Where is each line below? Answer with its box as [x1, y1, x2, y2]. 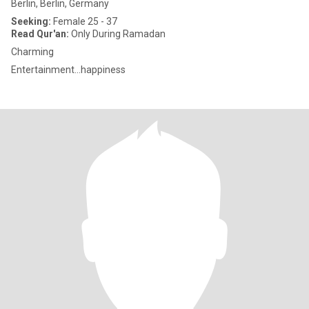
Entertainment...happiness [11, 64, 126, 75]
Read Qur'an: [11, 28, 69, 39]
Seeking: [11, 16, 51, 27]
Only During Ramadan [69, 28, 166, 39]
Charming [11, 46, 54, 57]
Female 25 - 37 [51, 16, 117, 27]
